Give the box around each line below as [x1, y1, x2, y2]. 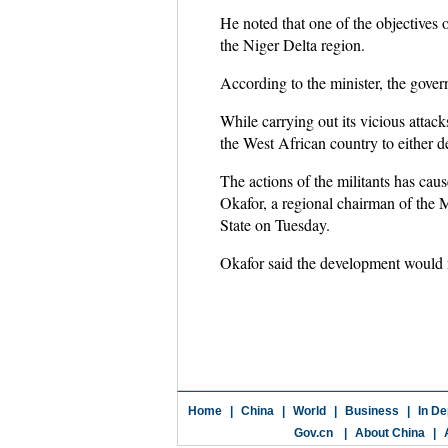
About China [354, 426, 425, 440]
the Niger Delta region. [219, 34, 365, 55]
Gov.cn [293, 426, 333, 440]
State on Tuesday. [219, 214, 330, 235]
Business [344, 404, 399, 418]
